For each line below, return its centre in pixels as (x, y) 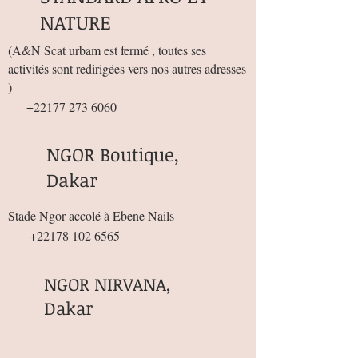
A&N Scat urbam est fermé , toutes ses (109, 50)
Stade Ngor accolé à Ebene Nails (91, 216)
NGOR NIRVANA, (107, 284)
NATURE (76, 22)
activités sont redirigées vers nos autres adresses (127, 69)
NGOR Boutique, (113, 155)
